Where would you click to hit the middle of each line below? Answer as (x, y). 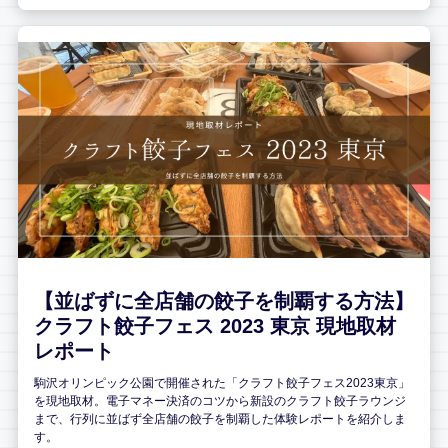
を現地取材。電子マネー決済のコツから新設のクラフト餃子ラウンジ (220, 401)
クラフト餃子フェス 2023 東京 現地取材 (215, 326)
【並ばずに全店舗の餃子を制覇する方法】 (224, 301)
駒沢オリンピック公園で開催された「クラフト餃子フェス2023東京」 (222, 383)
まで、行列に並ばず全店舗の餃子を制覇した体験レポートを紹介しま (220, 419)
